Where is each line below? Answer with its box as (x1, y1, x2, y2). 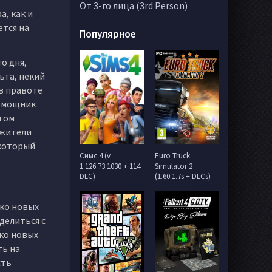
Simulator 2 (155, 161, 193, 171)
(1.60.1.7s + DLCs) (155, 171, 211, 182)
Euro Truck (155, 151, 191, 161)
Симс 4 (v (80, 151, 110, 161)
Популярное (80, 27, 136, 41)
